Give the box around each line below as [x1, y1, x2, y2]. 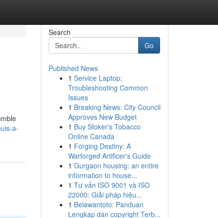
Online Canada [68, 131, 114, 141]
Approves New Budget [68, 112, 137, 122]
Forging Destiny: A [73, 141, 131, 151]
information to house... [68, 170, 137, 180]
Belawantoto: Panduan [73, 200, 144, 209]
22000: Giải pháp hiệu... [68, 190, 142, 200]
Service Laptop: [73, 73, 122, 83]
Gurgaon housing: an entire [73, 161, 159, 170]
